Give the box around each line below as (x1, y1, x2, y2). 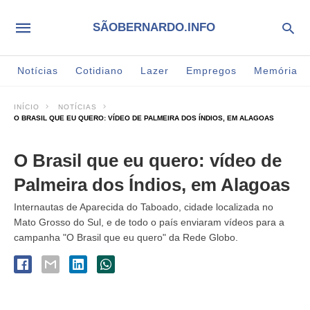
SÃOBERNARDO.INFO (93, 21, 215, 34)
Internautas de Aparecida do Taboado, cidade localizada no (14, 201, 273, 212)
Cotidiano (75, 65, 123, 76)
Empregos (186, 65, 237, 76)
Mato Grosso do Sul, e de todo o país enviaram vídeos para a (14, 217, 284, 228)
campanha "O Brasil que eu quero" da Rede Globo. (14, 232, 238, 243)
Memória (254, 65, 298, 76)
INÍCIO (14, 103, 39, 111)
